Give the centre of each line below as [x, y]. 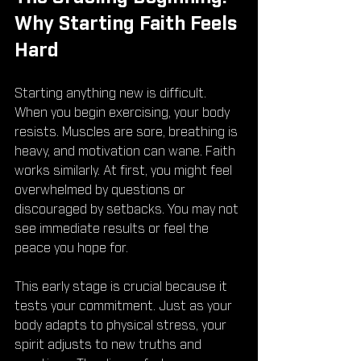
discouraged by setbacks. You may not [128, 210]
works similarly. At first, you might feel [125, 171]
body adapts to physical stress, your [122, 326]
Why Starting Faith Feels [128, 25]
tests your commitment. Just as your [125, 307]
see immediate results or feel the [113, 229]
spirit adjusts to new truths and [110, 345]
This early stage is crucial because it [122, 287]
